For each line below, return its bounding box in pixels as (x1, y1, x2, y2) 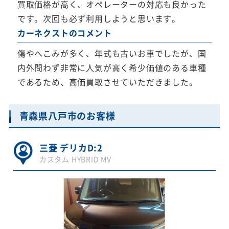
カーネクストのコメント (17, 27, 112, 39)
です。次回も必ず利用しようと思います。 (17, 12, 180, 25)
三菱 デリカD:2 (39, 141, 103, 154)
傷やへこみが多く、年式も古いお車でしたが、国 (17, 47, 207, 60)
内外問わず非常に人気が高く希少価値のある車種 (17, 61, 207, 74)
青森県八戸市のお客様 (19, 109, 116, 123)
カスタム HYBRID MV (39, 153, 111, 164)
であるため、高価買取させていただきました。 (17, 76, 198, 88)
